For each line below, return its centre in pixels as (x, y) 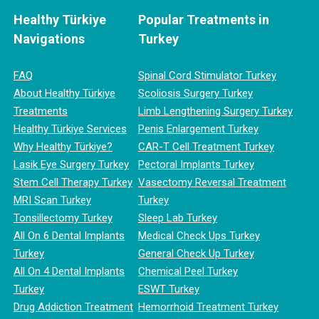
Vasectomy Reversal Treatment (212, 183)
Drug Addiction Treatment (73, 307)
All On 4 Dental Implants (69, 272)
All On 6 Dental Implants (69, 236)
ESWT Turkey (168, 289)
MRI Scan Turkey (52, 200)
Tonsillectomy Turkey (63, 218)
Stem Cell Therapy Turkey (73, 183)
